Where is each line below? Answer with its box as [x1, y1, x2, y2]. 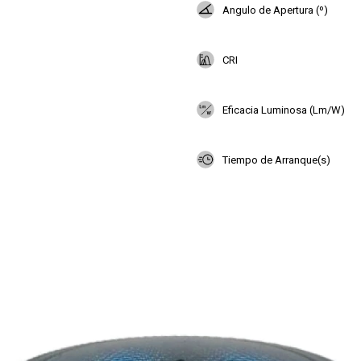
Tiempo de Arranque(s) [222, 153, 330, 166]
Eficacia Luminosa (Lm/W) [222, 103, 345, 116]
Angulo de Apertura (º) [222, 3, 328, 16]
